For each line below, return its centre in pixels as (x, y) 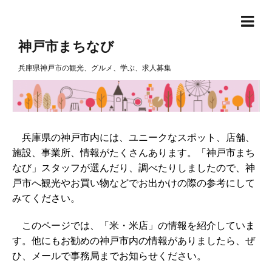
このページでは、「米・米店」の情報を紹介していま (134, 226)
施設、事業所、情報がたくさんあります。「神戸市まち (134, 153)
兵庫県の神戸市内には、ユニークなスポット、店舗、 (134, 138)
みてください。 (46, 198)
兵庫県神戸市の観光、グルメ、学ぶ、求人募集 (95, 68)
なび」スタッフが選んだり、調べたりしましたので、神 (134, 168)
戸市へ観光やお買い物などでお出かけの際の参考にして (134, 183)
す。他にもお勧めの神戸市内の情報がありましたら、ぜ (134, 241)
